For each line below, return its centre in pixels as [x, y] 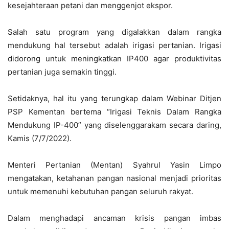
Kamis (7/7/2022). [40, 139]
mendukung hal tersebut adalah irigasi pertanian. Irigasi [114, 45]
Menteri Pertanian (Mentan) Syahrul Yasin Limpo [114, 165]
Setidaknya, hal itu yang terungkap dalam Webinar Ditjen [114, 99]
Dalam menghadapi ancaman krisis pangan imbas [114, 218]
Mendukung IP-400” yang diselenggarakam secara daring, [114, 125]
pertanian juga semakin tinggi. [62, 72]
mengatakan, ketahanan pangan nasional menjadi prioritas [114, 178]
